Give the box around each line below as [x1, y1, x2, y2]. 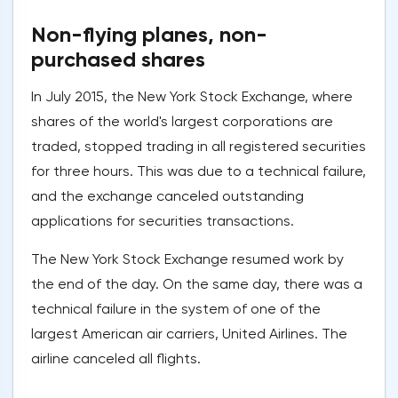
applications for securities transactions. [31, 212, 294, 230]
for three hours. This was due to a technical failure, [31, 163, 366, 180]
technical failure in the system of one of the [31, 300, 321, 318]
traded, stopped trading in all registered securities [31, 138, 366, 155]
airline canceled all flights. [31, 350, 201, 368]
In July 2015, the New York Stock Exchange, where [31, 88, 353, 106]
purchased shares [31, 46, 205, 73]
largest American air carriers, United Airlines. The [31, 325, 347, 343]
